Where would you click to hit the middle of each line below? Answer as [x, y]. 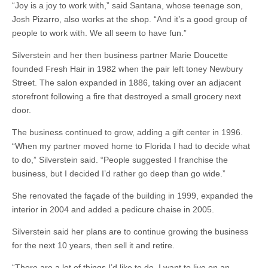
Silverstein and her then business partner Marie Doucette [120, 55]
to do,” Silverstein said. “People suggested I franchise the [120, 160]
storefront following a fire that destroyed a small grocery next [127, 96]
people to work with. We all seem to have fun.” [99, 33]
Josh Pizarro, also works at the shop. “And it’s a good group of [130, 19]
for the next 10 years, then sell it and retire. [93, 245]
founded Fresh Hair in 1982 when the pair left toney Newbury [127, 69]
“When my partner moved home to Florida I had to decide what [131, 146]
